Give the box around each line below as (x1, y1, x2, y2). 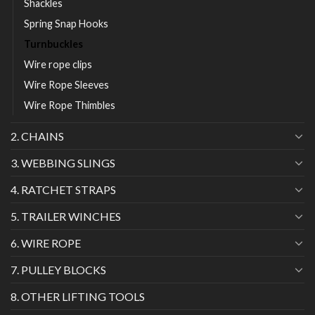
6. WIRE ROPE (11, 236, 81, 250)
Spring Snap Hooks (24, 17, 108, 30)
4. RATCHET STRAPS (11, 182, 116, 196)
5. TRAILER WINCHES (11, 209, 121, 223)
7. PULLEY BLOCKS (11, 262, 106, 276)
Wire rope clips (24, 58, 92, 70)
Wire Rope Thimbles (24, 98, 115, 111)
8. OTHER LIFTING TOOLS (11, 289, 145, 303)
